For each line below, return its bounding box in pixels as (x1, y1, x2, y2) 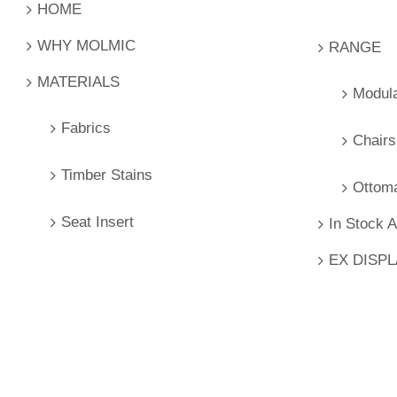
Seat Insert (61, 213, 134, 230)
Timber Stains (61, 166, 152, 183)
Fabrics (61, 119, 111, 136)
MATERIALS (37, 73, 120, 90)
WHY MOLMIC (37, 36, 136, 54)
